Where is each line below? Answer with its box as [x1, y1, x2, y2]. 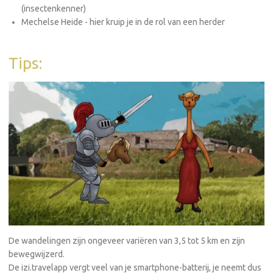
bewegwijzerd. [9, 249, 65, 259]
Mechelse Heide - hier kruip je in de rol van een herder [21, 17, 225, 27]
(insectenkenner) [21, 4, 86, 14]
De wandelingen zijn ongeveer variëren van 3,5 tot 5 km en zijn [9, 235, 245, 246]
